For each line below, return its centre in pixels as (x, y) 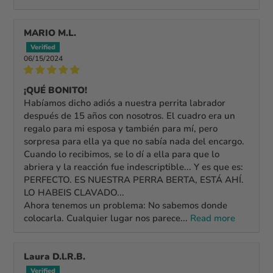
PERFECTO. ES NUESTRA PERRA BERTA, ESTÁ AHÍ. (134, 179)
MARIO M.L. (50, 33)
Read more (213, 218)
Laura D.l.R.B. (55, 256)
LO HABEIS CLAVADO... (74, 192)
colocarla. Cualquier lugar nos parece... (107, 218)
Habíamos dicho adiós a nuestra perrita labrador (125, 103)
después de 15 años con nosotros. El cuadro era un (130, 115)
